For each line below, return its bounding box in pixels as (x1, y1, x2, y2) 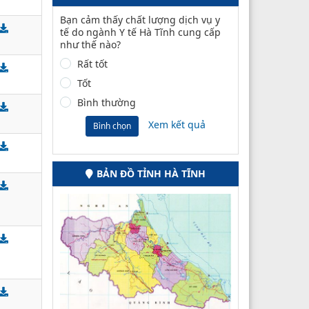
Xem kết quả (148, 118, 206, 132)
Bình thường (77, 95, 136, 109)
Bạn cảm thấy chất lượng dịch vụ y (60, 12, 220, 26)
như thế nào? (60, 37, 121, 51)
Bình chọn (93, 119, 131, 132)
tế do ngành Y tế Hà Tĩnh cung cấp (60, 25, 221, 39)
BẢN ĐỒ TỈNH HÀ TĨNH (97, 166, 206, 180)
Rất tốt (77, 57, 108, 70)
